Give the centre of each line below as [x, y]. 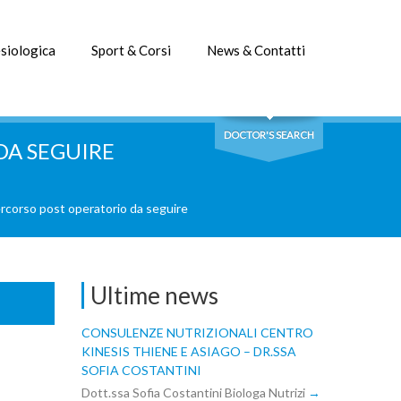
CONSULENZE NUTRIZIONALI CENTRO [197, 333]
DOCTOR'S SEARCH [269, 135]
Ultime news [154, 295]
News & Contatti [256, 50]
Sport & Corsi [131, 50]
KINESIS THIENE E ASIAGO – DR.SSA [189, 351]
